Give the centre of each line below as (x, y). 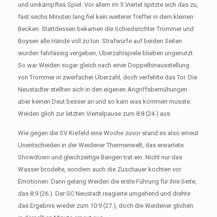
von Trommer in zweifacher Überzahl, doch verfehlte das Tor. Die (107, 77)
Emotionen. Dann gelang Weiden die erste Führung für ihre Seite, (107, 181)
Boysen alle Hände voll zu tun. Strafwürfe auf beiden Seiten (100, 41)
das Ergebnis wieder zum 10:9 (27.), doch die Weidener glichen (105, 205)
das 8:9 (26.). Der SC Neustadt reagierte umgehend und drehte (104, 193)
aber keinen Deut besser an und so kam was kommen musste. (104, 101)
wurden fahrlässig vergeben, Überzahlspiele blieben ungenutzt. (106, 53)
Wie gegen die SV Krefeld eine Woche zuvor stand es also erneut (108, 133)
